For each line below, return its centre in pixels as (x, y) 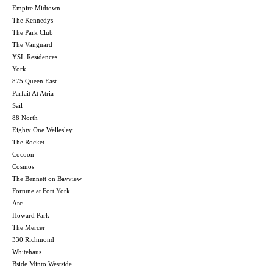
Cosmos (23, 166)
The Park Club (33, 32)
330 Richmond (33, 239)
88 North (25, 117)
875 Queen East (34, 81)
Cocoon (23, 154)
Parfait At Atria (33, 93)
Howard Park (31, 215)
